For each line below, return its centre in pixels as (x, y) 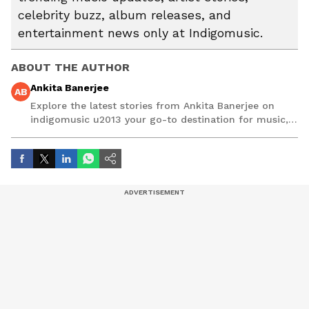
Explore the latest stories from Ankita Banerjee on (152, 105)
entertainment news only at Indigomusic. (140, 32)
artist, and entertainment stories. (111, 133)
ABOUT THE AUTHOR (70, 67)
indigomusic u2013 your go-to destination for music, (159, 119)
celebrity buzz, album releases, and (124, 14)
